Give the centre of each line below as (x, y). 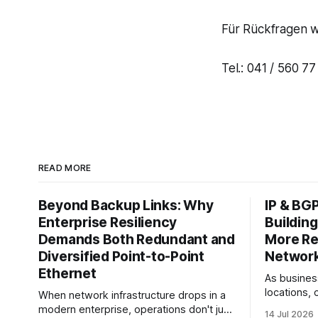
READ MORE (65, 168)
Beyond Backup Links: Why (126, 206)
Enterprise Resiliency (108, 223)
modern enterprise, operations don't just (135, 310)
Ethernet (67, 274)
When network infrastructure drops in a (132, 296)
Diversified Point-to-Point (121, 257)
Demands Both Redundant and (136, 240)
